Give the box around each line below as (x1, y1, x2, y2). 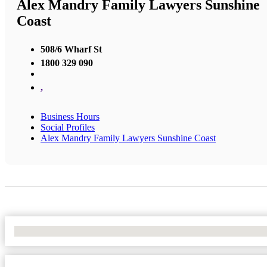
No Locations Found (14, 225, 92, 236)
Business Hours (41, 111, 100, 122)
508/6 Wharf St (41, 44, 102, 54)
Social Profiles (41, 122, 95, 132)
